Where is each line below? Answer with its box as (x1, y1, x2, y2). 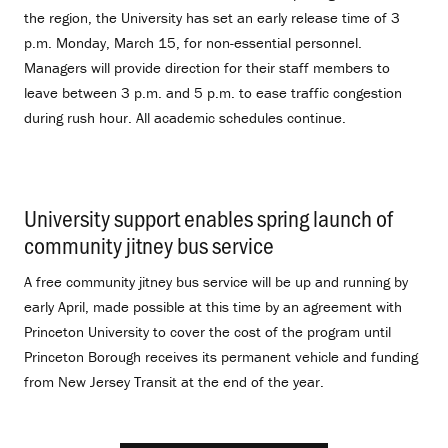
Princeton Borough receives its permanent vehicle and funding (24, 346, 418, 366)
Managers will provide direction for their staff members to (24, 58, 390, 78)
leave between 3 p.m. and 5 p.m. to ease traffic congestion (24, 83, 402, 103)
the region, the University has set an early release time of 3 (24, 8, 400, 28)
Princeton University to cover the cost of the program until (24, 321, 391, 341)
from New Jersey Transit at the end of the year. (24, 371, 324, 391)
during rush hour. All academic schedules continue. (24, 108, 346, 128)
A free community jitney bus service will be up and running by (24, 271, 408, 291)
